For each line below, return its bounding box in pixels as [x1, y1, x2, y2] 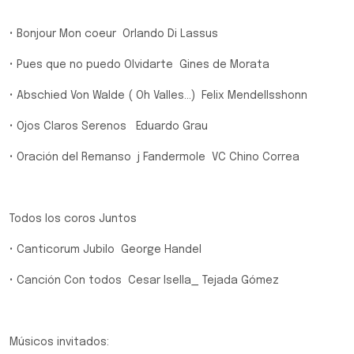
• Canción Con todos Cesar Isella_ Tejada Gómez [9, 275, 279, 286]
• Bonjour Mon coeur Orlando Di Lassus [9, 28, 218, 40]
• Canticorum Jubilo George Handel [9, 244, 201, 255]
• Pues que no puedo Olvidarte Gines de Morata [9, 59, 269, 70]
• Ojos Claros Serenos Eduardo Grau [9, 121, 208, 132]
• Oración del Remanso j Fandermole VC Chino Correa [9, 152, 299, 163]
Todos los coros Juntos [9, 213, 137, 224]
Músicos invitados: [9, 337, 109, 348]
